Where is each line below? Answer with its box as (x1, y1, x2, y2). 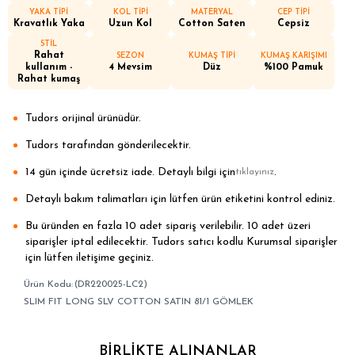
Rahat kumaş (17, 74, 80, 84)
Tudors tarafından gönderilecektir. (25, 139, 191, 151)
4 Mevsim (109, 63, 152, 72)
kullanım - (25, 63, 72, 72)
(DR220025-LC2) (74, 280, 147, 289)
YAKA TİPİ (29, 8, 68, 17)
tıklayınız (235, 167, 274, 177)
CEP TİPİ (277, 8, 310, 17)
